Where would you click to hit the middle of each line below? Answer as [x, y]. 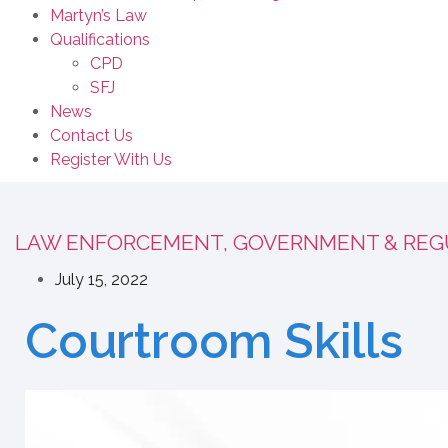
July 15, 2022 [101, 279]
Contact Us [91, 135]
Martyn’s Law [98, 15]
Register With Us [111, 159]
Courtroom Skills [214, 341]
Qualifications [100, 39]
